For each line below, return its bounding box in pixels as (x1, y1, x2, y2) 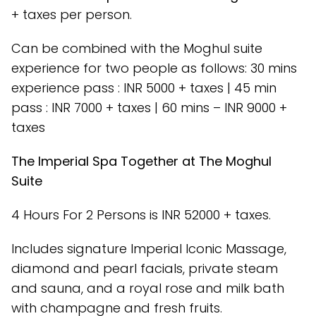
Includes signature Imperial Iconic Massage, (11, 240, 286, 258)
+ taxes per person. (11, 6, 132, 24)
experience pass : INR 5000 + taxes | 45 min (11, 79, 276, 97)
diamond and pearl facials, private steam (11, 260, 278, 278)
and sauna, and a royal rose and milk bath (11, 279, 284, 298)
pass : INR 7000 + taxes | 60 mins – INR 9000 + (11, 99, 287, 117)
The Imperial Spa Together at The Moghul (11, 152, 272, 171)
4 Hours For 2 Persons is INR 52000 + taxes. (11, 206, 271, 224)
